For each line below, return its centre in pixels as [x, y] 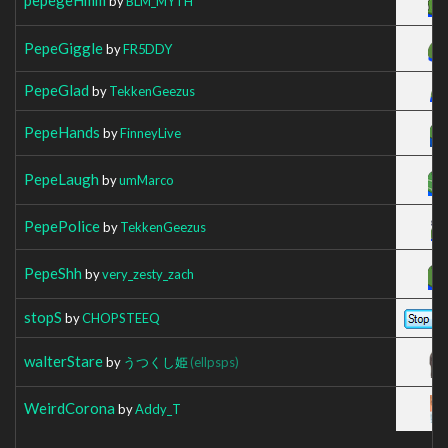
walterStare [63, 360]
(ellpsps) [214, 361]
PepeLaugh [61, 178]
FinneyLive [150, 132]
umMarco [146, 179]
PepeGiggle [63, 47]
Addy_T [158, 408]
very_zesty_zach [148, 273]
